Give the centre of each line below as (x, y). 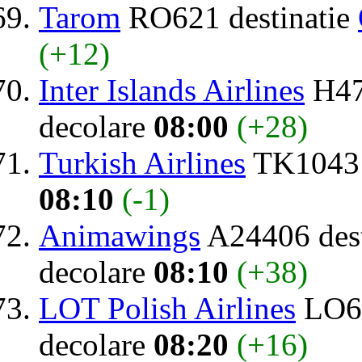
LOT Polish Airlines (167, 308)
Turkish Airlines (142, 162)
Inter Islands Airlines (172, 90)
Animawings (120, 235)
